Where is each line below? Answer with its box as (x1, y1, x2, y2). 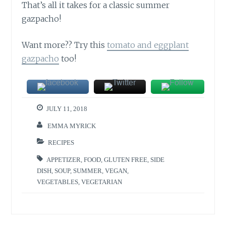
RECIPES (48, 139, 75, 146)
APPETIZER (46, 156, 81, 163)
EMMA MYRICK (47, 122, 96, 129)
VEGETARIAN (81, 178, 123, 185)
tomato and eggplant (107, 40, 189, 50)
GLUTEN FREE (104, 156, 148, 163)
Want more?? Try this (22, 40, 107, 50)
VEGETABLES (37, 178, 79, 185)
